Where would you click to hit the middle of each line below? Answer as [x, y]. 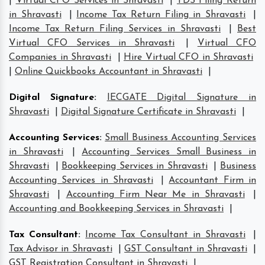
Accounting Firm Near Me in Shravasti [155, 194]
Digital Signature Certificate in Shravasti [148, 112]
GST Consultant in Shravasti [186, 249]
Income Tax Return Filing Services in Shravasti [115, 29]
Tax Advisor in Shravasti [61, 249]
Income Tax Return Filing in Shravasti [161, 14]
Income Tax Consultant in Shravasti [165, 235]
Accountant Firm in [213, 180]
